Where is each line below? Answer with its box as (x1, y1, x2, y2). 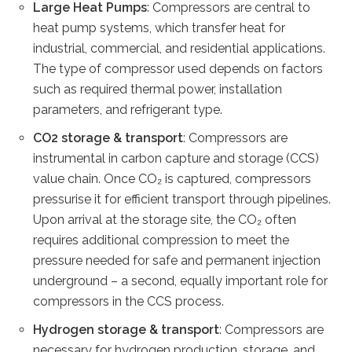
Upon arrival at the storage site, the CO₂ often (33, 212, 297, 227)
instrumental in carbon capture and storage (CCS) (33, 151, 320, 166)
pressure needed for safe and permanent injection (33, 253, 321, 268)
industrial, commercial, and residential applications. (33, 41, 326, 56)
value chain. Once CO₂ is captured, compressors (33, 171, 312, 186)
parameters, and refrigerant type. (33, 102, 226, 117)
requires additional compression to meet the (33, 233, 290, 247)
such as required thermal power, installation (33, 82, 283, 97)
